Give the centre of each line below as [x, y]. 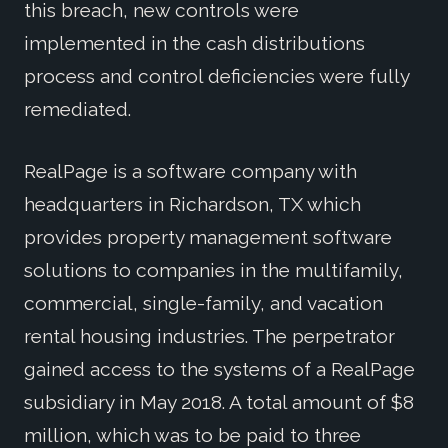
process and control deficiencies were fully [216, 76]
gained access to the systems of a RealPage [219, 368]
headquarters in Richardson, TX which [192, 203]
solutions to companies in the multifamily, [213, 269]
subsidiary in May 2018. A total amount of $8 [219, 401]
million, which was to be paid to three [192, 434]
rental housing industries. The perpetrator [209, 335]
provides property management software [208, 236]
